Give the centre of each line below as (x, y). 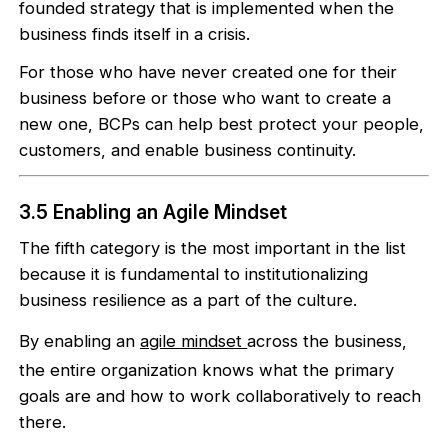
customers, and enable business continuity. (188, 150)
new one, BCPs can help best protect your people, (222, 124)
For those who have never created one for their (208, 72)
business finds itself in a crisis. (135, 34)
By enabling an (80, 340)
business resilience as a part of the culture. (188, 300)
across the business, (327, 340)
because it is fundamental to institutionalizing (194, 274)
